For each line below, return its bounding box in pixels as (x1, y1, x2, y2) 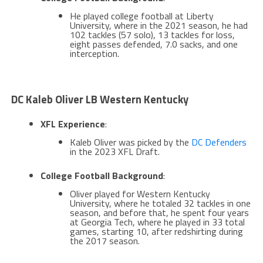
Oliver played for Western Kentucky (69, 186, 210, 201)
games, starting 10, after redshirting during (69, 224, 243, 238)
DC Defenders (191, 134, 247, 149)
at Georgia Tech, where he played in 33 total (69, 214, 245, 229)
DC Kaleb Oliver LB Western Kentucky (11, 90, 188, 107)
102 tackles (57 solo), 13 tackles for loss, (69, 27, 235, 42)
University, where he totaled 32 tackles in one (69, 195, 251, 210)
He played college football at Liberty (69, 8, 214, 23)
